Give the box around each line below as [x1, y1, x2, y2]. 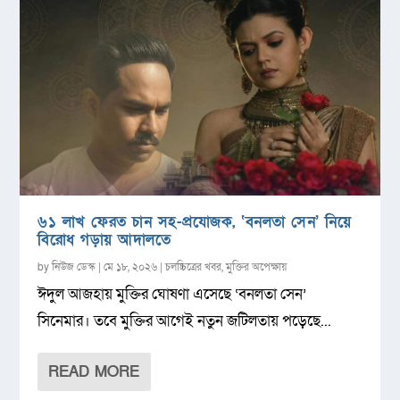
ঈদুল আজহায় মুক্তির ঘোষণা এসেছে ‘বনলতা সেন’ [37, 283, 307, 304]
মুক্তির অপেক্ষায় [226, 259, 287, 274]
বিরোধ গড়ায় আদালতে [37, 229, 171, 250]
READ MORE [48, 361, 140, 382]
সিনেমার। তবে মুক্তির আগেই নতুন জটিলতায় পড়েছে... [37, 310, 332, 331]
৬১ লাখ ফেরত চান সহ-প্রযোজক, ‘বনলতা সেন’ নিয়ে [37, 211, 352, 232]
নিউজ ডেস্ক [52, 259, 96, 274]
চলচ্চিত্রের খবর [165, 259, 222, 274]
